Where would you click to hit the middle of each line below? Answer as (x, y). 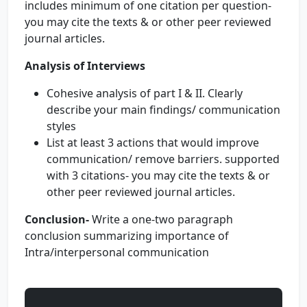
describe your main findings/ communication (163, 110)
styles (61, 126)
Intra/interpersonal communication (120, 252)
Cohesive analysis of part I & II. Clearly (145, 93)
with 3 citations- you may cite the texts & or (158, 175)
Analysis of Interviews (85, 66)
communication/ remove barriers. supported (163, 159)
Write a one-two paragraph (162, 219)
